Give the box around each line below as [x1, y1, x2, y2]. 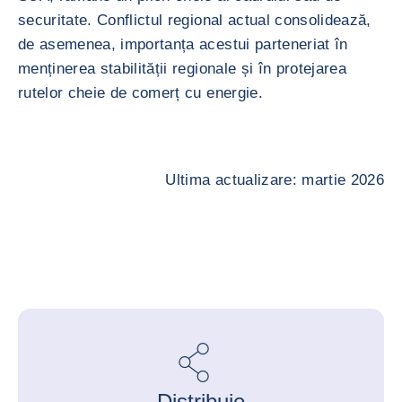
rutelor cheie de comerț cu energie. [18, 84, 263, 101]
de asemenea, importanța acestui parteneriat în [18, 36, 348, 53]
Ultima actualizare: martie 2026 [165, 171, 384, 188]
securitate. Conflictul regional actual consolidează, [18, 12, 371, 29]
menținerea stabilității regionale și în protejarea [18, 60, 346, 77]
